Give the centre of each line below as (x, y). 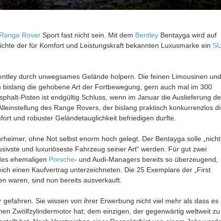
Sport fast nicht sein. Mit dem (88, 35)
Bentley (147, 35)
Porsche (61, 160)
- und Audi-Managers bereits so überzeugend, (146, 160)
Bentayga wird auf (187, 35)
